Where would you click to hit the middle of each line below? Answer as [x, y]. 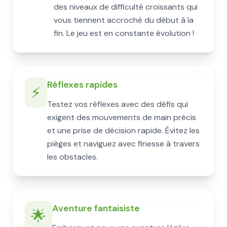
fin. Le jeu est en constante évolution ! [124, 33]
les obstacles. [72, 157]
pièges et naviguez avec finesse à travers [123, 144]
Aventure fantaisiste [96, 208]
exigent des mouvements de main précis [122, 117]
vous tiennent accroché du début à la [124, 20]
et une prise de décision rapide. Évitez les [123, 130]
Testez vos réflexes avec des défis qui [118, 104]
